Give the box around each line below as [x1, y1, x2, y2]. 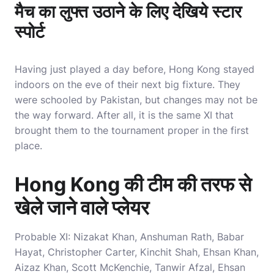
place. [15, 139, 42, 152]
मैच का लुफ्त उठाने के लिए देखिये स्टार [15, 1, 242, 22]
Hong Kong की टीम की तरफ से [15, 172, 251, 196]
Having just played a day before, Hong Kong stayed [15, 63, 254, 75]
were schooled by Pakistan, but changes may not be [15, 94, 257, 106]
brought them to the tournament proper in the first [15, 124, 249, 136]
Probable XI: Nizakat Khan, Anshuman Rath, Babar [15, 231, 244, 243]
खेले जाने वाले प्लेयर [15, 196, 149, 220]
